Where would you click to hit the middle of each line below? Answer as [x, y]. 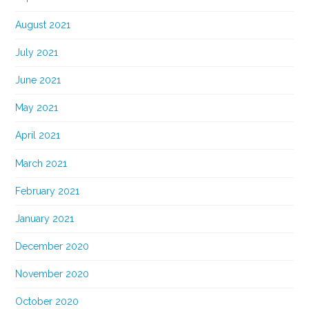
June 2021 [38, 80]
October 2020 [47, 302]
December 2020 [52, 247]
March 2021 [41, 163]
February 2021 [48, 191]
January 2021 [45, 218]
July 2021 [37, 52]
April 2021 [38, 136]
